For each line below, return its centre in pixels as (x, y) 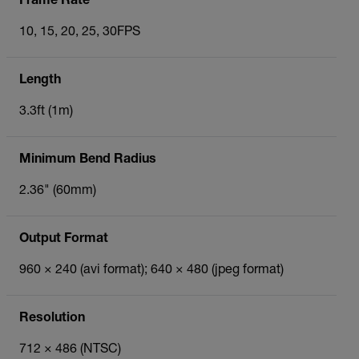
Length (40, 81)
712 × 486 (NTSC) (70, 350)
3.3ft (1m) (46, 112)
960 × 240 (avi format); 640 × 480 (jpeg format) (151, 270)
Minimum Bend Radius (88, 160)
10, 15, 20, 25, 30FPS (80, 32)
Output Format (64, 239)
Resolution (52, 319)
